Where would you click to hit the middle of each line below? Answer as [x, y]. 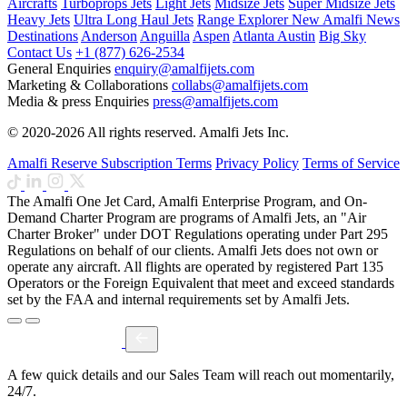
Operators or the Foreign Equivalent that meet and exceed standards [201, 283]
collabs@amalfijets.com [240, 85]
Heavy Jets [39, 20]
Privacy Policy [257, 164]
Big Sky [342, 36]
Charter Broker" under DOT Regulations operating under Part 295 [198, 234]
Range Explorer [244, 20]
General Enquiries [59, 69]
